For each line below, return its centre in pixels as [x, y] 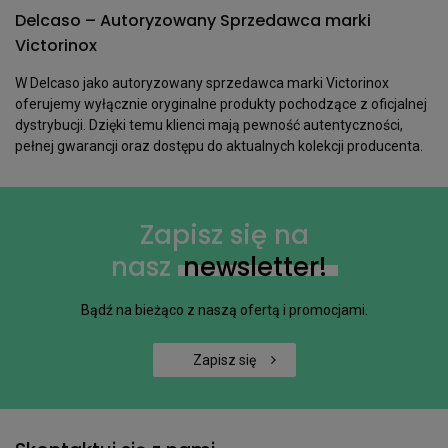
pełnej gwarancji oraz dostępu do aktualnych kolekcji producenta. [219, 146]
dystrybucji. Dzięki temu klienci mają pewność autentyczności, [209, 125]
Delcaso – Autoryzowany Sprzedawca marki [193, 21]
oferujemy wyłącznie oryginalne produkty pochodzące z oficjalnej [221, 104]
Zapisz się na [224, 235]
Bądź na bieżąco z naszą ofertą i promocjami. [224, 310]
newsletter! [254, 267]
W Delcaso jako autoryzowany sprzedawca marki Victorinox [202, 83]
